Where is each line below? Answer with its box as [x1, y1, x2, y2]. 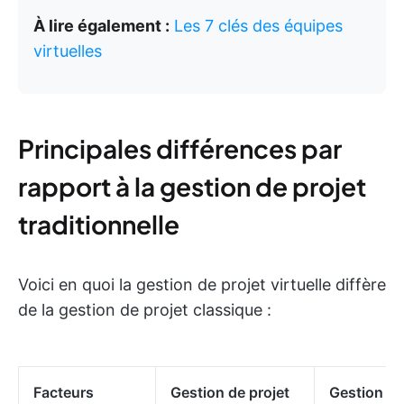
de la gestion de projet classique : [18, 300, 271, 319]
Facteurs [33, 383, 94, 401]
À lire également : [33, 16, 170, 35]
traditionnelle [18, 208, 179, 240]
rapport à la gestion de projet [18, 170, 366, 202]
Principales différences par [18, 133, 342, 164]
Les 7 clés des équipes [174, 16, 343, 35]
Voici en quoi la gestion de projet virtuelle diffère [18, 275, 386, 294]
